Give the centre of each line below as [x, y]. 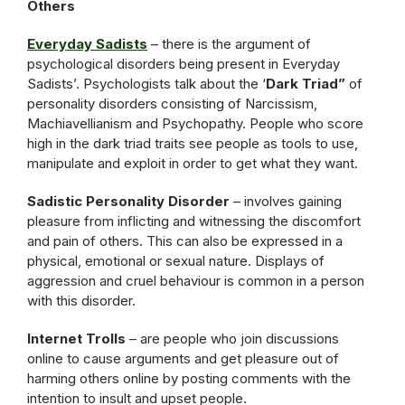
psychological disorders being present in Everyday [184, 64]
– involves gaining [287, 201]
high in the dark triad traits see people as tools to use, [193, 143]
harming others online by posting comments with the [189, 378]
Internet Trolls [78, 339]
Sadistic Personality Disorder [130, 201]
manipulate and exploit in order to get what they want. [193, 163]
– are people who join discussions [234, 339]
